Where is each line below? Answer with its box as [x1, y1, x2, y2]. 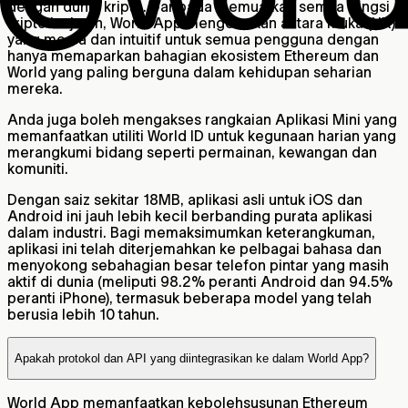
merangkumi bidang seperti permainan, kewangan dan [7, 143, 377, 160]
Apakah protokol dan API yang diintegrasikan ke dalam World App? [15, 352, 369, 366]
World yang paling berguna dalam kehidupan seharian [7, 63, 372, 80]
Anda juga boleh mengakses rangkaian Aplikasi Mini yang [7, 110, 397, 127]
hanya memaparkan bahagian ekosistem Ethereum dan [7, 46, 379, 64]
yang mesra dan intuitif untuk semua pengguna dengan [7, 30, 379, 47]
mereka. [7, 79, 63, 97]
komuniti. [7, 159, 68, 177]
